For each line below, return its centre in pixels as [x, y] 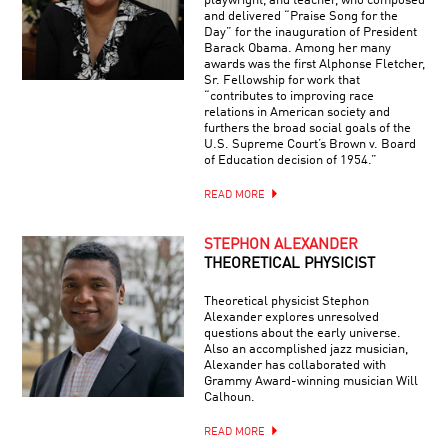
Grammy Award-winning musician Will [310, 381]
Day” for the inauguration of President [310, 32]
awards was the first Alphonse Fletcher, [314, 64]
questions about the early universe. [302, 333]
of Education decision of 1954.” [290, 160]
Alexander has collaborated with [294, 365]
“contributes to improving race [288, 96]
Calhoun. [229, 397]
